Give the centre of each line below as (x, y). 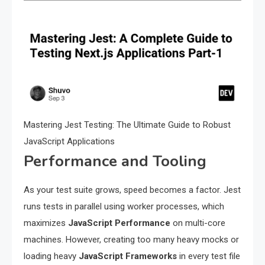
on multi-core (198, 223)
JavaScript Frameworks (128, 256)
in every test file (209, 256)
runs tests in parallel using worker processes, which (124, 206)
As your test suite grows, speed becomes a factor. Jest (132, 190)
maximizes (46, 223)
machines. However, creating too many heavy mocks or (131, 239)
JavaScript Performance (119, 223)
